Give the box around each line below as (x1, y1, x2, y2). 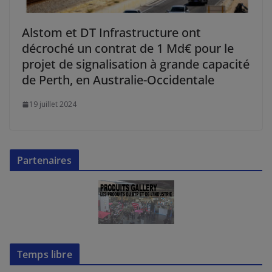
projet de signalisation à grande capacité (22, 56, 250, 73)
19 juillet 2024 (29, 99, 76, 110)
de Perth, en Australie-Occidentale (22, 72, 214, 89)
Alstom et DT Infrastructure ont (22, 24, 201, 41)
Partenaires (17, 154, 72, 168)
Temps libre (17, 247, 72, 261)
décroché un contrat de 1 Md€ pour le (22, 40, 234, 57)
